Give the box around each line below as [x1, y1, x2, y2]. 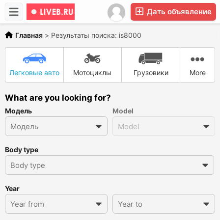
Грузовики [133, 68, 168, 77]
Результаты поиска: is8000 [51, 31, 141, 39]
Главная [15, 31, 43, 39]
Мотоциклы [73, 68, 112, 77]
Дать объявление [145, 7, 212, 16]
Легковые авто [9, 68, 59, 77]
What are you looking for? [5, 93, 111, 103]
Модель [5, 107, 32, 115]
